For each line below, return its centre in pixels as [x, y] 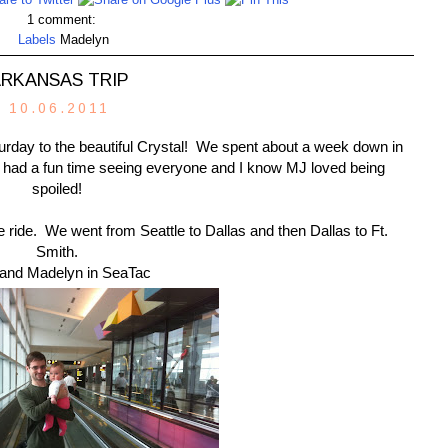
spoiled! [59, 188]
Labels [38, 40]
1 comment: [63, 20]
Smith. [59, 251]
